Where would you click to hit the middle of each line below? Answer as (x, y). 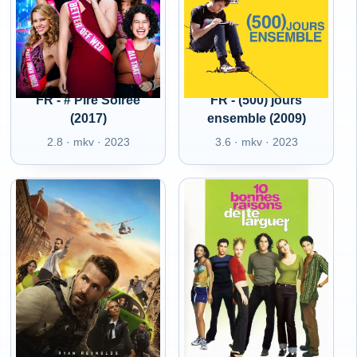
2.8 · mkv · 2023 (88, 142)
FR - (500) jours (257, 100)
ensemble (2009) (256, 118)
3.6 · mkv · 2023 (256, 142)
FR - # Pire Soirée (88, 100)
